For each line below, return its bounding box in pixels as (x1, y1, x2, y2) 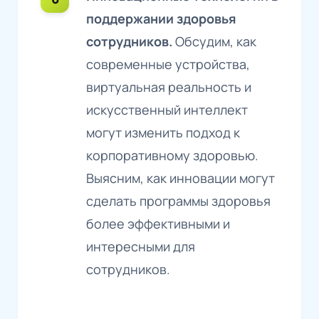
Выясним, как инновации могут (86, 169, 275, 187)
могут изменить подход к (86, 123, 240, 141)
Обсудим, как (175, 32, 256, 50)
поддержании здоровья (86, 9, 236, 27)
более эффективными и (86, 214, 230, 232)
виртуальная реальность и (86, 78, 251, 95)
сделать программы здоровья (86, 192, 271, 209)
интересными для (86, 237, 195, 255)
